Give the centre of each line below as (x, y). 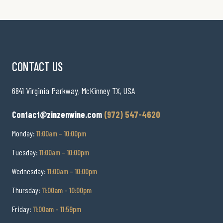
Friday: (22, 209)
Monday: (24, 133)
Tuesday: (26, 152)
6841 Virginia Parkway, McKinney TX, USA (73, 91)
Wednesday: (30, 171)
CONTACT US (37, 67)
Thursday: (27, 190)
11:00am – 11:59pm (57, 209)
